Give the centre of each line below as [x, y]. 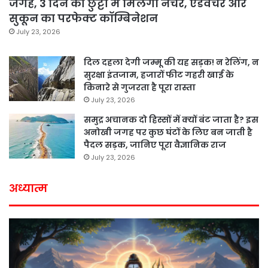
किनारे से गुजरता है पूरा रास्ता [140, 88]
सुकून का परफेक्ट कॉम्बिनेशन [83, 19]
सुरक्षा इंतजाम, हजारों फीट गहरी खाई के [159, 75]
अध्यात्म [28, 188]
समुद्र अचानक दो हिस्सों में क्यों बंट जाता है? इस [171, 120]
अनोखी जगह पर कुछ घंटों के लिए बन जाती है [168, 133]
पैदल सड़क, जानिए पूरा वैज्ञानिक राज [155, 145]
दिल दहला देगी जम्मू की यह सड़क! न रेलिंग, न [171, 63]
